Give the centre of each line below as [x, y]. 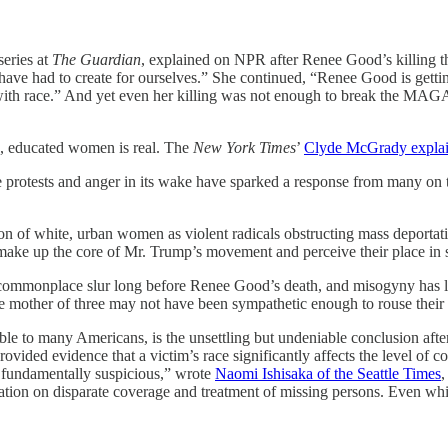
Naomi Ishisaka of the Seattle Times [328, 373]
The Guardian [96, 59]
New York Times [244, 147]
